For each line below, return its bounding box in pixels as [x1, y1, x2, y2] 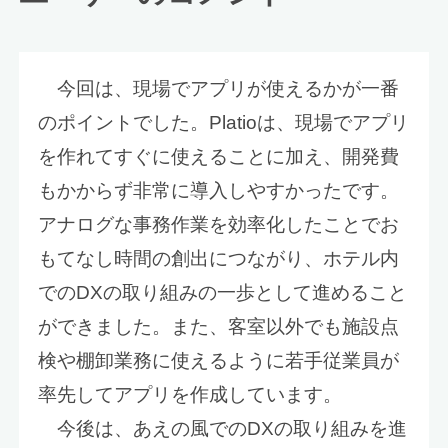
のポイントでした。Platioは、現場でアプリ [38, 111, 410, 133]
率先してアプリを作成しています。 [38, 383, 343, 405]
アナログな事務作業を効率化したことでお [38, 213, 400, 235]
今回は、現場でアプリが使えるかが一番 [38, 77, 400, 99]
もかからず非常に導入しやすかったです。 [38, 179, 400, 201]
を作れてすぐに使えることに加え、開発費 [38, 145, 400, 167]
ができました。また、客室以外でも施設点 [38, 315, 400, 337]
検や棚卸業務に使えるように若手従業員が [38, 349, 400, 371]
